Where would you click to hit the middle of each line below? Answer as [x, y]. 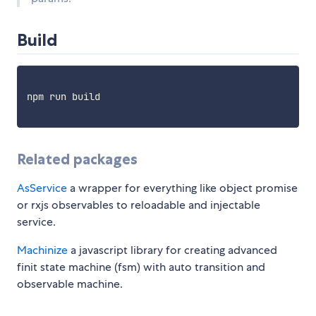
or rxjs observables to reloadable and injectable [139, 205]
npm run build [63, 97]
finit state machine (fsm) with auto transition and [141, 267]
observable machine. [70, 284]
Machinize [42, 250]
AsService [42, 188]
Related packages [77, 159]
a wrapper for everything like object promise [182, 188]
